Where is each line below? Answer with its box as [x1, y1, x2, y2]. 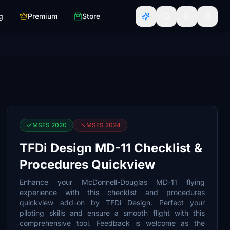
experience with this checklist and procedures [20, 188, 205, 197]
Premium [28, 12, 57, 21]
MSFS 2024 [86, 121, 121, 129]
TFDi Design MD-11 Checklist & [20, 141, 203, 156]
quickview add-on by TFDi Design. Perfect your [20, 198, 205, 207]
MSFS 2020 [32, 121, 67, 129]
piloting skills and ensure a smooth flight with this [20, 208, 205, 217]
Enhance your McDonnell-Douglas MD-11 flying [20, 178, 205, 186]
